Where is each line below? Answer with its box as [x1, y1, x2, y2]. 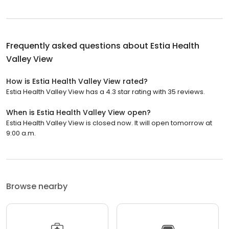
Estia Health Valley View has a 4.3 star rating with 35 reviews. [6, 86, 205, 97]
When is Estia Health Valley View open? [6, 107, 151, 118]
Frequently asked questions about [6, 39, 150, 52]
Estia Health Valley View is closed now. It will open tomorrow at [6, 118, 212, 128]
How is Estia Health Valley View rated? [6, 76, 148, 86]
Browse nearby [6, 180, 67, 192]
